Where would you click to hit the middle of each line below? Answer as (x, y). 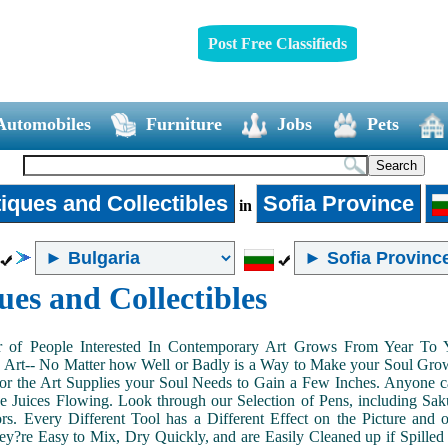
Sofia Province (338, 203)
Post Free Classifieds (277, 43)
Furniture (183, 123)
